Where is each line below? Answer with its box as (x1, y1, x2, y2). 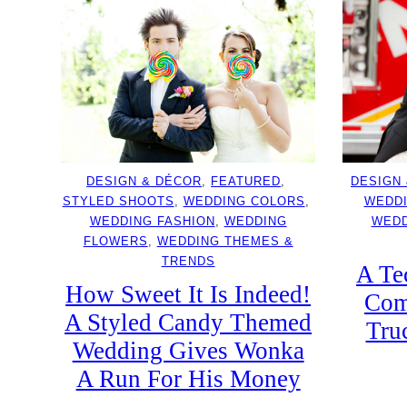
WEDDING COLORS (183, 194, 305, 209)
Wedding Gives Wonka (72, 337, 304, 365)
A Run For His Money (75, 365, 301, 393)
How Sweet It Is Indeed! (65, 281, 312, 309)
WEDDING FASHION (89, 214, 215, 229)
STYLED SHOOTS (62, 194, 174, 209)
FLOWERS (83, 234, 148, 249)
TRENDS (161, 254, 215, 269)
